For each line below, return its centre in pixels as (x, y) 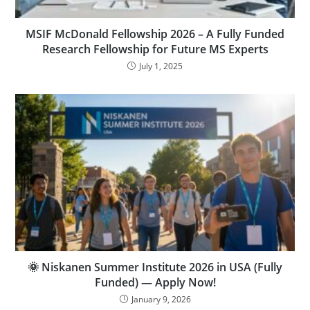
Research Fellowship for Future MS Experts (155, 49)
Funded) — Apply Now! (155, 283)
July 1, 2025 (161, 66)
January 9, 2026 (161, 300)
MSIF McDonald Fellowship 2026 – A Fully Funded (155, 34)
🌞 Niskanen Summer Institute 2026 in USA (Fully (155, 267)
